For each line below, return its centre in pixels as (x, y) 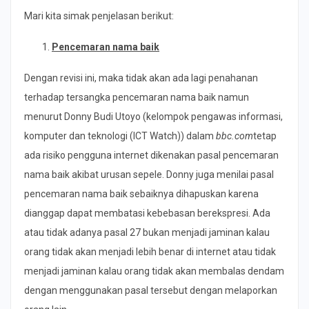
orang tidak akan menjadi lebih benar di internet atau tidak (150, 251)
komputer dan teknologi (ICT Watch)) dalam (120, 136)
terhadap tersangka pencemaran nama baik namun (137, 97)
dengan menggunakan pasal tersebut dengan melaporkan (151, 290)
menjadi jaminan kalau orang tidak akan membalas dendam (154, 271)
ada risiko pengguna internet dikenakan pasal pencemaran (151, 155)
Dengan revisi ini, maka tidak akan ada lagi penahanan (141, 78)
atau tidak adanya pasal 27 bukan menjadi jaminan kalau (147, 232)
